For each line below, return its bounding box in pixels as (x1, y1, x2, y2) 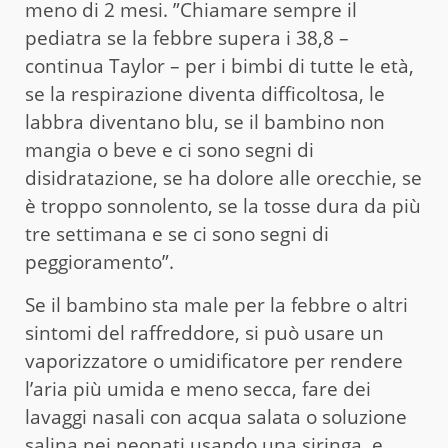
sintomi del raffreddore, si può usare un (25, 319, 384, 346)
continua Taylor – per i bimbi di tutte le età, (25, 52, 414, 79)
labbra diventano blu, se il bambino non (25, 108, 385, 135)
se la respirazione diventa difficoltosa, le (25, 80, 385, 107)
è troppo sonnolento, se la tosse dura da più (25, 192, 421, 219)
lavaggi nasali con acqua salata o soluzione (25, 403, 407, 430)
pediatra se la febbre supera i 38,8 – (25, 24, 349, 51)
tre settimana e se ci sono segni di (25, 220, 329, 247)
